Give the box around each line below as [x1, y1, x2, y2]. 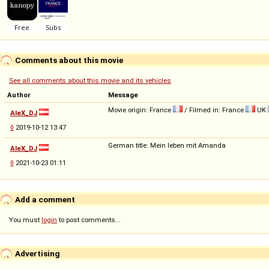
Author [7, 90, 31, 99]
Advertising [13, 248, 60, 258]
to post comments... [57, 215, 121, 224]
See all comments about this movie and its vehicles [9, 76, 171, 85]
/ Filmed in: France [183, 105, 246, 114]
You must [9, 215, 41, 224]
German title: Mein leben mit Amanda [108, 141, 226, 150]
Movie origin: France [108, 105, 173, 114]
